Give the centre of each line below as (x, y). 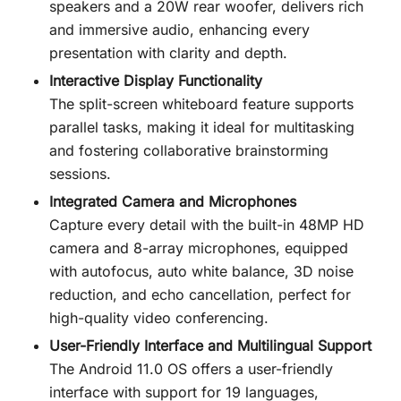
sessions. (80, 173)
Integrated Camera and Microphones (173, 201)
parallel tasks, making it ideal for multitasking (202, 127)
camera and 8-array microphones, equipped (199, 247)
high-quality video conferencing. (159, 317)
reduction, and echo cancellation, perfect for (200, 294)
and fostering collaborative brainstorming (189, 150)
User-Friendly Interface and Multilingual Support (210, 345)
